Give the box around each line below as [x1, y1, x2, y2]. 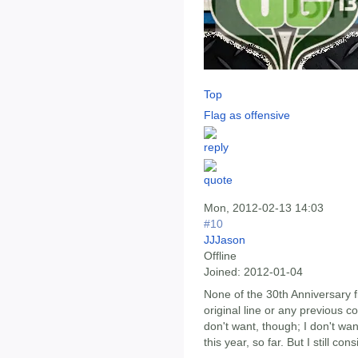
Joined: [204, 265, 241, 279]
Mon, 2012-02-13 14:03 [204, 201, 324, 215]
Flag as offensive [204, 108, 290, 121]
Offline [204, 249, 237, 263]
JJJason [204, 233, 245, 247]
